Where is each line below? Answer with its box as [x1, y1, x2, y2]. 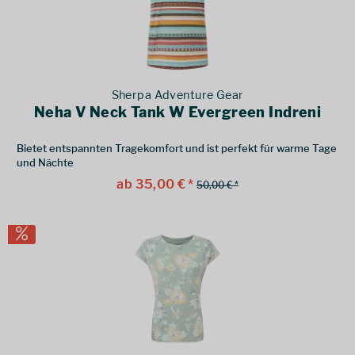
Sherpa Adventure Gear [111, 87, 244, 102]
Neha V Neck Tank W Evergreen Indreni [33, 103, 322, 120]
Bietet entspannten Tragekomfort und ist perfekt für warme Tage [17, 141, 338, 155]
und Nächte [17, 155, 74, 169]
